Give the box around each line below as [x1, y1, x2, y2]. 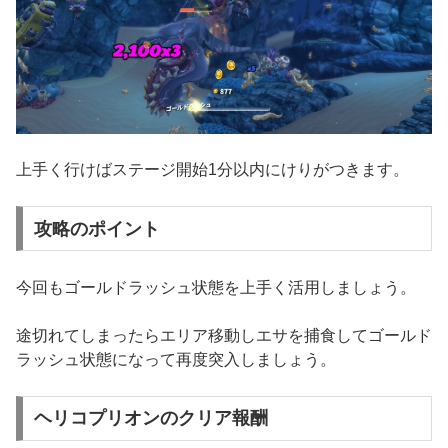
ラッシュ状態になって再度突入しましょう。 [16, 350, 336, 368]
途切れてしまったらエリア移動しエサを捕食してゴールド [16, 326, 432, 344]
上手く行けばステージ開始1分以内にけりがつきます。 [16, 160, 409, 178]
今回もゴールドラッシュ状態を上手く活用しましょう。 [16, 278, 416, 296]
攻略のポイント [33, 218, 160, 239]
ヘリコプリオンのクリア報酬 [33, 408, 268, 429]
